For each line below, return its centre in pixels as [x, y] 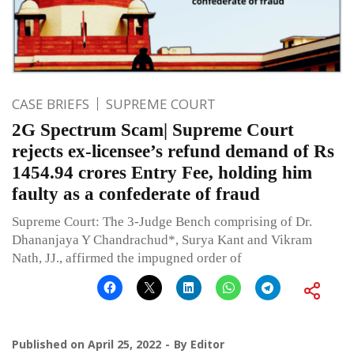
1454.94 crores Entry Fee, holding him [162, 173]
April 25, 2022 [124, 345]
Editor [207, 345]
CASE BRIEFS [51, 104]
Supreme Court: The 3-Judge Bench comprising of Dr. [162, 222]
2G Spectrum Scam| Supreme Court [153, 130]
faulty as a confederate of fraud [136, 194]
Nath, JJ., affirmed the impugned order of [127, 258]
